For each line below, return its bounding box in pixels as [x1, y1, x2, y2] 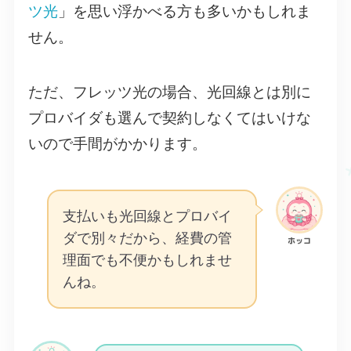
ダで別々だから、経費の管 [62, 230, 232, 246]
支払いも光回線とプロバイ [62, 208, 232, 224]
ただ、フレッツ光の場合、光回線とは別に [27, 84, 311, 101]
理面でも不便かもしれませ [62, 251, 232, 268]
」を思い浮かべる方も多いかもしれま [57, 2, 311, 20]
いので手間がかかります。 [27, 136, 207, 153]
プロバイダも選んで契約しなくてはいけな [27, 110, 311, 127]
